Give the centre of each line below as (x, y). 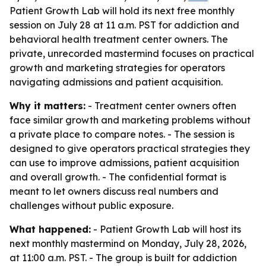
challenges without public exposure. (91, 205)
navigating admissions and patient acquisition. (116, 82)
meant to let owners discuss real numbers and (114, 191)
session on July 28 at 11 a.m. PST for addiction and (124, 25)
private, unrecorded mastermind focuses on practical (132, 53)
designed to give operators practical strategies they (130, 148)
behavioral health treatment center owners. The (119, 39)
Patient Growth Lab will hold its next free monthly (122, 11)
